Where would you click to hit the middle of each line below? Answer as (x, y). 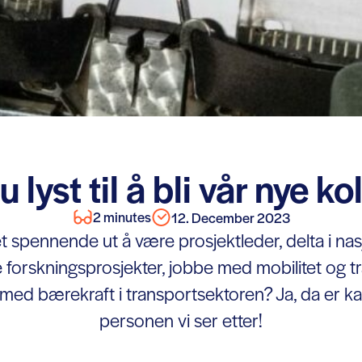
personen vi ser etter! (181, 320)
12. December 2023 (230, 217)
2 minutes (122, 217)
